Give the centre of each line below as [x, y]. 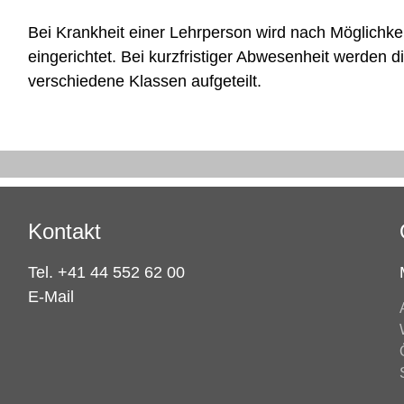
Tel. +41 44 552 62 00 [106, 272]
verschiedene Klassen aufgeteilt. [144, 81]
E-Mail [50, 296]
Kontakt [64, 231]
